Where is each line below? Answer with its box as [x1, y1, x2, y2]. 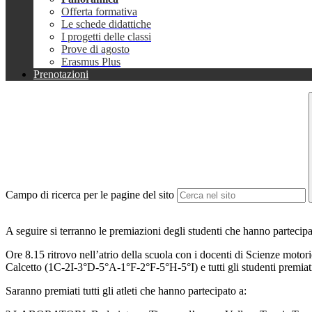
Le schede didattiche [61, 18, 151, 31]
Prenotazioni [33, 68, 88, 81]
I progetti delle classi [61, 31, 151, 43]
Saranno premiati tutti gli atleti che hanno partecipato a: [6, 285, 247, 297]
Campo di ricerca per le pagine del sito [6, 189, 174, 201]
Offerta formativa [61, 6, 137, 18]
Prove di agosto [61, 43, 130, 56]
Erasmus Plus [61, 56, 120, 68]
